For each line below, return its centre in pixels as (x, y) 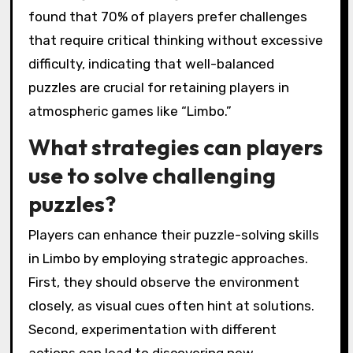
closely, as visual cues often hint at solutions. (171, 306)
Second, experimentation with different (152, 330)
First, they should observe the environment (163, 282)
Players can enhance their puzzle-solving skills (173, 235)
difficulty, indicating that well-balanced (151, 63)
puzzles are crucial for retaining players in (158, 87)
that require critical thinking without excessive (175, 40)
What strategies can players (175, 147)
